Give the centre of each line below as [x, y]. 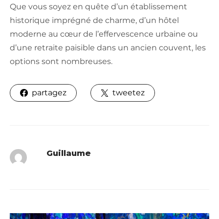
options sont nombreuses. [61, 61]
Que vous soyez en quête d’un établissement [99, 6]
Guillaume [68, 153]
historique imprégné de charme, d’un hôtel [94, 20]
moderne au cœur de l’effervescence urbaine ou [104, 34]
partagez [49, 92]
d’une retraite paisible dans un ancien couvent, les [108, 47]
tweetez [129, 92]
